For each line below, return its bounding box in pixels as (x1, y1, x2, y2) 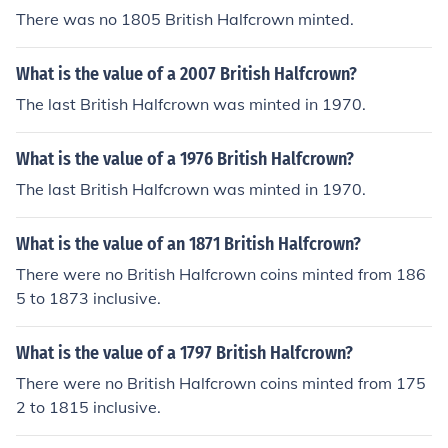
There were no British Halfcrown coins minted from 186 (16, 264, 426, 284)
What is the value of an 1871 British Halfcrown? (16, 233, 361, 255)
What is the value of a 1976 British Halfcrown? (16, 148, 354, 170)
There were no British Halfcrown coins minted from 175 (16, 373, 426, 393)
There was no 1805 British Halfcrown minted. (16, 9, 354, 29)
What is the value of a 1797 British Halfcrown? (16, 342, 353, 364)
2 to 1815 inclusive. (16, 397, 161, 417)
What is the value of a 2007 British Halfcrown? (16, 63, 357, 85)
